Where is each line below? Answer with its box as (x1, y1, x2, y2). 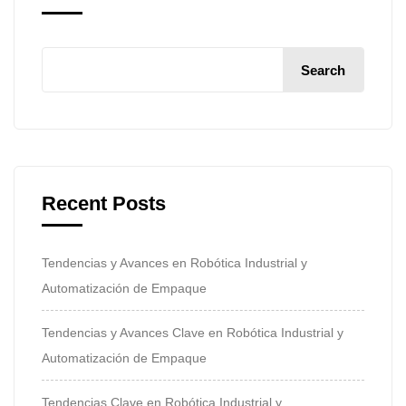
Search (301, 62, 345, 78)
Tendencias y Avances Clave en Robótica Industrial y (42, 324, 343, 340)
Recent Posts (42, 191, 166, 215)
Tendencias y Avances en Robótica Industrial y (42, 255, 307, 270)
